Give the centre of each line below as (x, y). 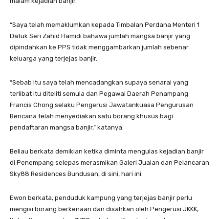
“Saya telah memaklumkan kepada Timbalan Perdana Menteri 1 (105, 24)
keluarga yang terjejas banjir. (54, 58)
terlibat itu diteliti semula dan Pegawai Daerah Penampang (99, 93)
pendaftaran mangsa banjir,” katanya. (67, 127)
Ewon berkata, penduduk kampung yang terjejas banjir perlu (101, 197)
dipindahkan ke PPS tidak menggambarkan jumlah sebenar (99, 47)
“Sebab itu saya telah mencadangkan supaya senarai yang (99, 82)
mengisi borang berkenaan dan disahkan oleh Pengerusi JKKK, (104, 209)
